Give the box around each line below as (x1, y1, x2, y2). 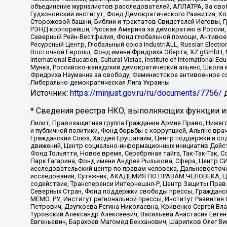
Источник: (30, 88, 70, 98)
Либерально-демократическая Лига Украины (30, 78, 170, 86)
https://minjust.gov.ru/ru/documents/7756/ (70, 88, 222, 98)
